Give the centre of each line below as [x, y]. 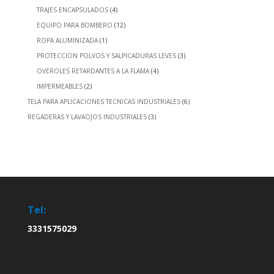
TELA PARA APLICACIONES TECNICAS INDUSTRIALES [104, 102]
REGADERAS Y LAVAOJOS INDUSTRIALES [87, 117]
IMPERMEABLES [59, 87]
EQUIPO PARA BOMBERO [74, 25]
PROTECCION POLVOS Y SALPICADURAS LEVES [106, 56]
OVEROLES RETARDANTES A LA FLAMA [93, 71]
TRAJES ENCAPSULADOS [72, 10]
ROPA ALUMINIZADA [67, 41]
